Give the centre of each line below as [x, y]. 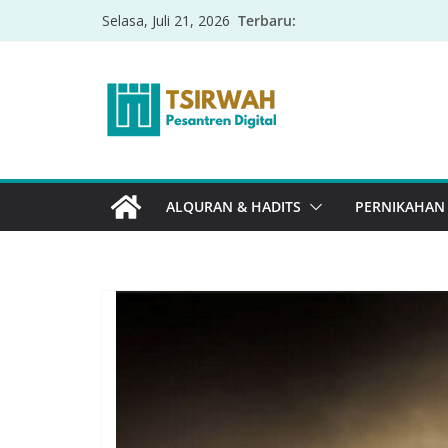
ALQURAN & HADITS [233, 206]
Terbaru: [267, 20]
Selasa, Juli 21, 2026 [166, 20]
